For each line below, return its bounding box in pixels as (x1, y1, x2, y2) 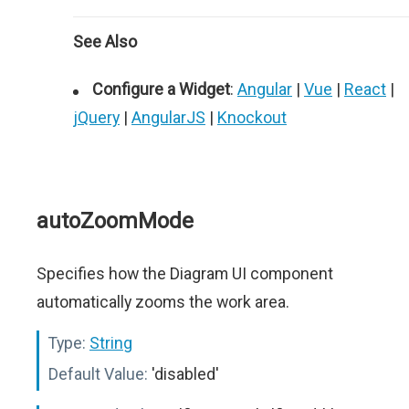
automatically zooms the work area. (37, 292, 289, 311)
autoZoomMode (37, 208, 194, 234)
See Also (73, 32, 137, 51)
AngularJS (131, 108, 205, 127)
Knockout (217, 108, 287, 127)
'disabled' (148, 364, 219, 383)
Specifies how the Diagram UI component (37, 264, 333, 283)
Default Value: (48, 364, 148, 383)
